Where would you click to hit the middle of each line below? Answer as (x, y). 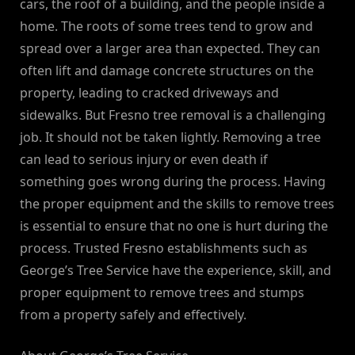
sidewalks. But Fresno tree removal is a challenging (173, 115)
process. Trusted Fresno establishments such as (164, 248)
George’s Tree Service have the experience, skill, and (176, 271)
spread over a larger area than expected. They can (170, 49)
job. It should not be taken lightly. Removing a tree (170, 137)
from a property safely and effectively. (133, 315)
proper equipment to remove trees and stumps (162, 293)
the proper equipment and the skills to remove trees (177, 204)
